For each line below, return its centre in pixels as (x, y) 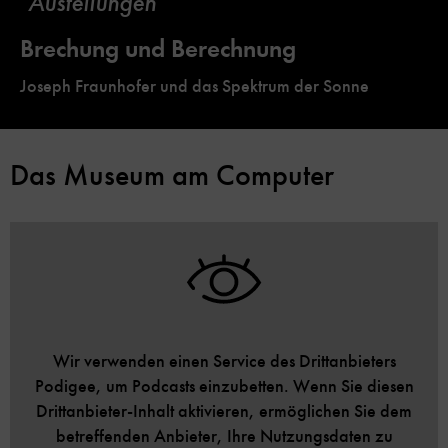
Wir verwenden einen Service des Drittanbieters (224, 360)
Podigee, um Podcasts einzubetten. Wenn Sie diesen (224, 385)
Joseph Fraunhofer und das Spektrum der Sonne (194, 85)
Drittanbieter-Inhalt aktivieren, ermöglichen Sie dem (224, 410)
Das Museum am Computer (172, 174)
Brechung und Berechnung (158, 48)
